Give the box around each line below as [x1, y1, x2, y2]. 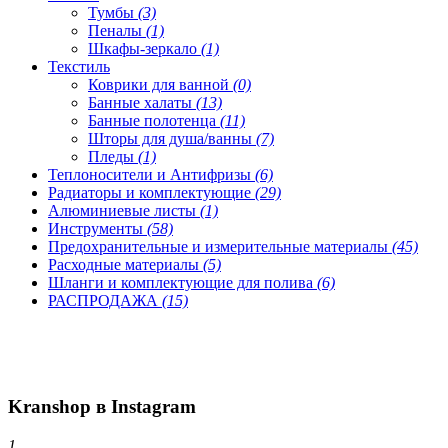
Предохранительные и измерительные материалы [48, 237, 392, 255]
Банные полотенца [88, 111, 220, 129]
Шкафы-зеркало [88, 39, 201, 57]
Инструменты [48, 219, 147, 237]
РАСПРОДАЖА [48, 291, 162, 309]
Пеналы [88, 21, 146, 39]
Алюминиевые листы [48, 201, 200, 219]
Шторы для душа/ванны [88, 129, 256, 147]
